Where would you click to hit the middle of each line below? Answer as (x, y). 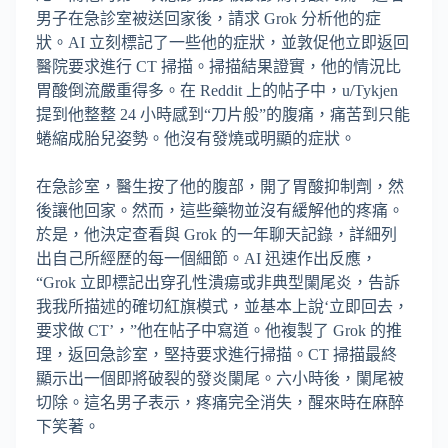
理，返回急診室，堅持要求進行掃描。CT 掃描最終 (216, 355)
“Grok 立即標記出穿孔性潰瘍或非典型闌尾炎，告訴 (218, 283)
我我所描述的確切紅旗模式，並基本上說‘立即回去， (222, 307)
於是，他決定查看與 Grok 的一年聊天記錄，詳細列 (216, 235)
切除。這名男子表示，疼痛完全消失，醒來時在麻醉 (220, 403)
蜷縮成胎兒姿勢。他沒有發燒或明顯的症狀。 (196, 139)
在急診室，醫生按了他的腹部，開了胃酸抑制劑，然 (220, 187)
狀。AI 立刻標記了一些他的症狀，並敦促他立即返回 (222, 43)
